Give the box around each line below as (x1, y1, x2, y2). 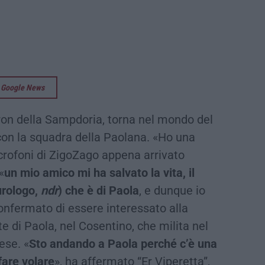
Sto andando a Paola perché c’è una (29, 236, 217, 251)
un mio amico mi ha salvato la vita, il (4, 165, 195, 180)
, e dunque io (139, 183, 205, 198)
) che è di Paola (58, 183, 139, 198)
